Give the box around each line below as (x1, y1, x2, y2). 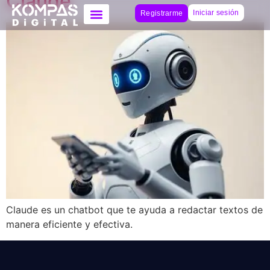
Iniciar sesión (193, 8, 239, 17)
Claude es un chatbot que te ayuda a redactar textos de (6, 204, 263, 216)
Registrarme (140, 9, 183, 17)
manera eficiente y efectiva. (6, 218, 133, 231)
